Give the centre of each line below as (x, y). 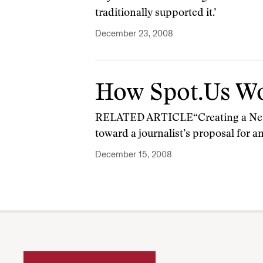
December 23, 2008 (134, 33)
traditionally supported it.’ (156, 14)
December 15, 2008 (134, 154)
